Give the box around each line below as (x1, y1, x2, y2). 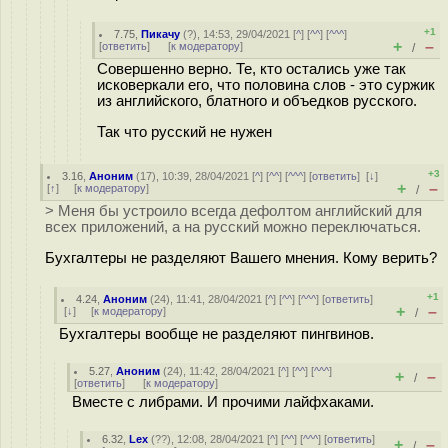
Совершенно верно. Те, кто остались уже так (97, 61, 406, 77)
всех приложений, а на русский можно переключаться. (45, 219, 421, 235)
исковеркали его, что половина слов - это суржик (97, 77, 435, 93)
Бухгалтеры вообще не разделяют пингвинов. (59, 326, 374, 342)
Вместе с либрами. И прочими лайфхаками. (72, 394, 374, 410)
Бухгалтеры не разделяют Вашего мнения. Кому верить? (45, 249, 437, 266)
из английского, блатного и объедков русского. (97, 93, 417, 109)
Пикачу (141, 28, 181, 40)
